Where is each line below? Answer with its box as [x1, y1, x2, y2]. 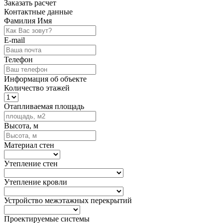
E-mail [4, 35, 25, 44]
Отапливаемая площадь [4, 102, 84, 111]
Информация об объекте [4, 74, 87, 83]
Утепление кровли [4, 177, 67, 186]
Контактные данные [4, 7, 73, 16]
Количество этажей [4, 83, 70, 92]
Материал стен [4, 140, 54, 149]
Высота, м [4, 121, 38, 130]
